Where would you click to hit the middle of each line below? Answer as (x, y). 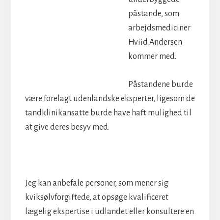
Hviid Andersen (155, 42)
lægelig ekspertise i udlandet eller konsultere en (109, 211)
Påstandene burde (160, 84)
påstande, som (153, 14)
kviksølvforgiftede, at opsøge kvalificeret (96, 197)
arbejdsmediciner (159, 28)
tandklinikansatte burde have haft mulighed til (108, 113)
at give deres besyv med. (67, 127)
